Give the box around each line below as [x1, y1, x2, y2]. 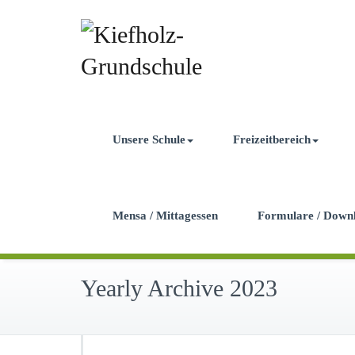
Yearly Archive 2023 [81, 275, 277, 301]
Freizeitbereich [233, 133, 311, 146]
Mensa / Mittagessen [113, 209, 218, 222]
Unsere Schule [113, 133, 185, 146]
